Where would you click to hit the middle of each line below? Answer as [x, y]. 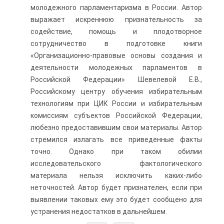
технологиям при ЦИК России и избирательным [116, 103]
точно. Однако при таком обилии [116, 151]
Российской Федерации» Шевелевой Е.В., [116, 79]
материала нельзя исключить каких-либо [116, 175]
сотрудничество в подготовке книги [116, 43]
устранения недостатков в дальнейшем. [99, 211]
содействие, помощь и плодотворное [116, 31]
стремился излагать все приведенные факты [116, 139]
